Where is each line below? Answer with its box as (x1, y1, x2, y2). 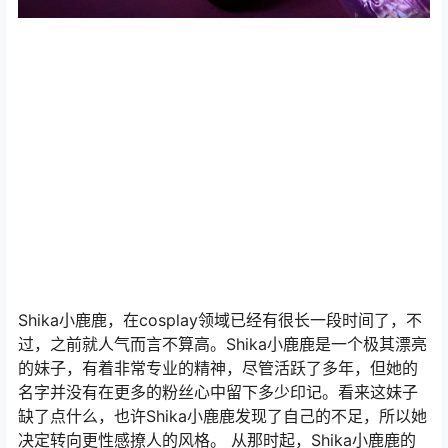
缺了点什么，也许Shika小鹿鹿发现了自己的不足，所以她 (18, 405, 427, 426)
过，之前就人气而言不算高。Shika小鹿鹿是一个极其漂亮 (18, 333, 427, 354)
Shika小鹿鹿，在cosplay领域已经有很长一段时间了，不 (18, 309, 422, 330)
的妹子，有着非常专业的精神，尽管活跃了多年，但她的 (18, 357, 418, 378)
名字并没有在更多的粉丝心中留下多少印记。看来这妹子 (18, 381, 418, 402)
